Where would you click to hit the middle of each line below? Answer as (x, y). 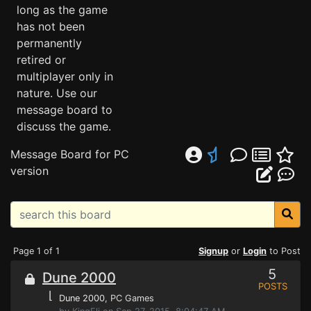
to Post (284, 251)
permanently (49, 43)
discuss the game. (64, 126)
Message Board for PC (70, 154)
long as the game (62, 10)
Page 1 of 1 (36, 251)
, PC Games (129, 298)
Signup (213, 251)
